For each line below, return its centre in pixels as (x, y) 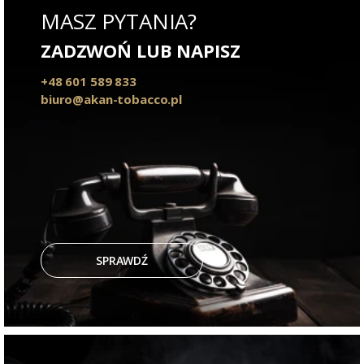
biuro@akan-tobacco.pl (111, 99)
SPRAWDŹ (122, 260)
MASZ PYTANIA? (119, 21)
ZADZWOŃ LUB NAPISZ (141, 50)
